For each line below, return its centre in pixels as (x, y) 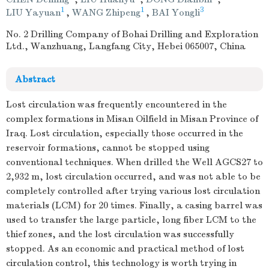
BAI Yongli (176, 13)
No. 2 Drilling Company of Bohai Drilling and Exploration (132, 34)
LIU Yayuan (33, 13)
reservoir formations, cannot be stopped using (108, 148)
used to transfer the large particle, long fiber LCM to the (131, 220)
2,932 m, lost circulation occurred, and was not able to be (133, 177)
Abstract (35, 79)
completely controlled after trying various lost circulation (133, 191)
